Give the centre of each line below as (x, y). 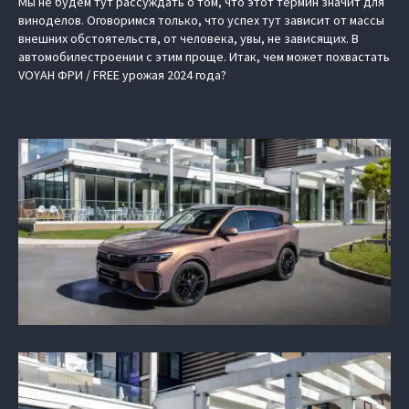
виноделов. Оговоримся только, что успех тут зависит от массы (201, 20)
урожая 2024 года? (173, 75)
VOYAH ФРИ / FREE (69, 75)
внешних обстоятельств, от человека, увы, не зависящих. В (189, 38)
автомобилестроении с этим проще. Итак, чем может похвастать (204, 57)
